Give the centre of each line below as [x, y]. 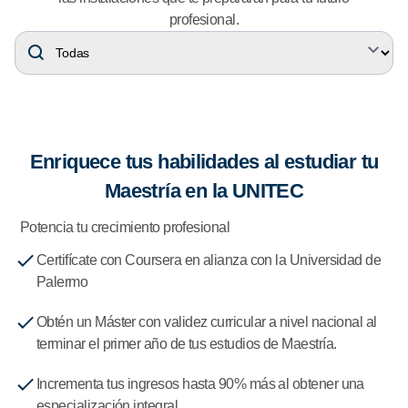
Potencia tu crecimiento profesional [125, 227]
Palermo [62, 281]
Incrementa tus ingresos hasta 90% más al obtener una [200, 383]
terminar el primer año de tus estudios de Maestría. [187, 343]
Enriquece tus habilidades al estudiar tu [204, 161]
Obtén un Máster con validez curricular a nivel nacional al [207, 321]
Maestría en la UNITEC [204, 190]
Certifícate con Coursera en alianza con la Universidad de [209, 260]
